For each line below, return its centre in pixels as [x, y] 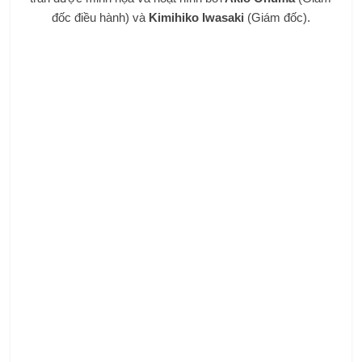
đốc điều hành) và [100, 18]
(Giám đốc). [277, 18]
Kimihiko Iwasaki [196, 18]
